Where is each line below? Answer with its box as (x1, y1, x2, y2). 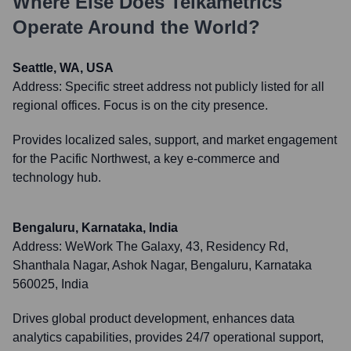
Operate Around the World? (13, 16, 260, 38)
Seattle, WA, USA (13, 61, 114, 74)
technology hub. (13, 171, 101, 184)
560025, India (13, 277, 89, 291)
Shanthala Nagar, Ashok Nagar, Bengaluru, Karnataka (13, 259, 312, 272)
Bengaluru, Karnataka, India (13, 221, 178, 234)
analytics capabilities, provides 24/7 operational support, (13, 331, 324, 344)
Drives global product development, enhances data (13, 312, 295, 325)
